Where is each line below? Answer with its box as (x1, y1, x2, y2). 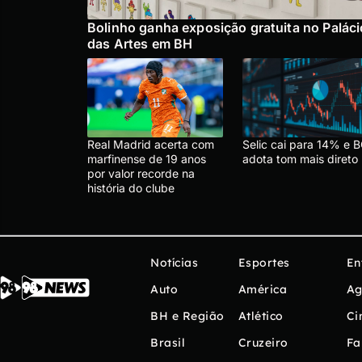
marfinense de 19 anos (87, 152, 206, 166)
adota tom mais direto (242, 152, 358, 166)
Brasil (150, 335, 185, 351)
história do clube (87, 181, 175, 196)
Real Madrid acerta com (87, 137, 214, 152)
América (238, 282, 287, 297)
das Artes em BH (87, 36, 193, 53)
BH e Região (150, 309, 225, 324)
